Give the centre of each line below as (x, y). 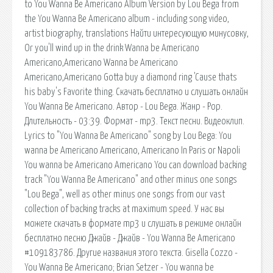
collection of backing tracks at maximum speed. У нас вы (124, 209)
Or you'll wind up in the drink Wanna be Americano (112, 48)
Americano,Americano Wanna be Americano (101, 62)
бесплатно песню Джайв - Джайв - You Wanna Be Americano (130, 238)
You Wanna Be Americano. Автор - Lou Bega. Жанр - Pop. (123, 106)
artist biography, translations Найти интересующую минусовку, (136, 33)
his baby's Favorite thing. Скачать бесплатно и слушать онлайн (136, 92)
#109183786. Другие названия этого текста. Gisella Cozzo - (131, 253)
